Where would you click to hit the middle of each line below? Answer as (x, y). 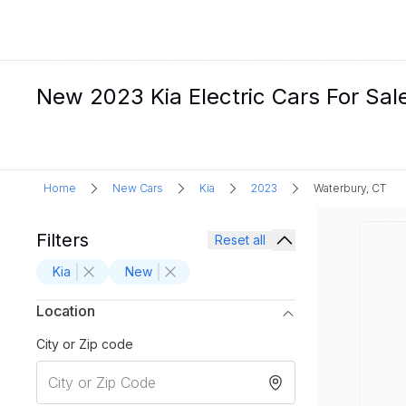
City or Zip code (85, 344)
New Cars (138, 188)
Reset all (240, 240)
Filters (63, 240)
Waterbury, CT (350, 188)
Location (66, 311)
